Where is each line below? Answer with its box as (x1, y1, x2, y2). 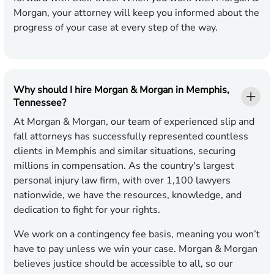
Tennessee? (13, 96, 66, 110)
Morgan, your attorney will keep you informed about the (13, 6, 259, 20)
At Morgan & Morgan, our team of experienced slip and (13, 115, 254, 129)
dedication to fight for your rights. (13, 203, 160, 217)
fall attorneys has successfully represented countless (13, 130, 248, 144)
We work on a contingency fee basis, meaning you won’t (13, 228, 260, 242)
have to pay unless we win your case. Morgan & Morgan (13, 242, 257, 256)
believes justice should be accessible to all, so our (13, 257, 233, 271)
